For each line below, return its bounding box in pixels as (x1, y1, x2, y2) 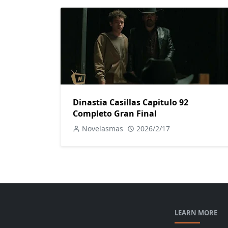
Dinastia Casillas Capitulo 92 (73, 96, 188, 108)
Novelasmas (82, 123, 123, 133)
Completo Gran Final (73, 107, 157, 119)
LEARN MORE (174, 208, 217, 217)
